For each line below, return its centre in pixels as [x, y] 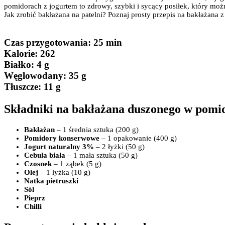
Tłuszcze [21, 86]
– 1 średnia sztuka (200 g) [97, 130]
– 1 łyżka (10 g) [64, 173]
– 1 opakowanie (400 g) [138, 138]
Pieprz [35, 198]
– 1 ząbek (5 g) [77, 164]
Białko [18, 64]
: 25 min [105, 42]
